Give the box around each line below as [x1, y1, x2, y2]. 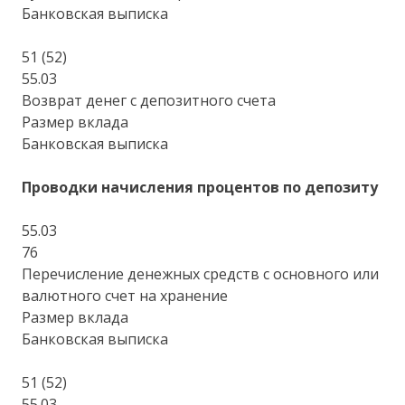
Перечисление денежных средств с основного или [22, 263, 380, 284]
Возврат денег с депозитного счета [22, 89, 277, 110]
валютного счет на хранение [22, 285, 229, 306]
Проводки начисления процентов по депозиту [22, 176, 379, 197]
